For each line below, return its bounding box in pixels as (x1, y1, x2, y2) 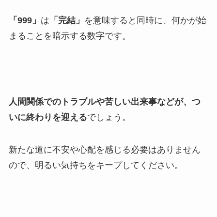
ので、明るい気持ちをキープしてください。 (8, 160, 183, 170)
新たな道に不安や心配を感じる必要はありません (8, 145, 201, 155)
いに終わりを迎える (8, 112, 87, 122)
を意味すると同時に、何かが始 (84, 15, 206, 25)
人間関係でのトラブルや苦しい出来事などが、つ (8, 96, 201, 107)
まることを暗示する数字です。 (8, 31, 131, 41)
